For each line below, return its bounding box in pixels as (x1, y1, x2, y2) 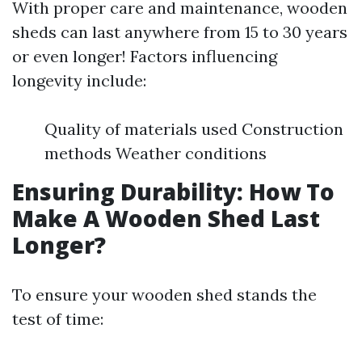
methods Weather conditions (44, 143, 267, 163)
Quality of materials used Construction (44, 119, 343, 139)
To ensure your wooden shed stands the (12, 284, 317, 305)
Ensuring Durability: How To (12, 176, 335, 207)
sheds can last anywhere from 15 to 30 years (12, 22, 347, 42)
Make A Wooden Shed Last (12, 203, 320, 234)
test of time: (12, 309, 103, 329)
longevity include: (12, 70, 146, 90)
